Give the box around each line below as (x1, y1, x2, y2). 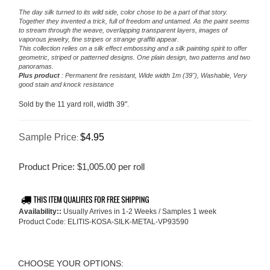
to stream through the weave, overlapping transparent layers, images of (19, 27, 227, 34)
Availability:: (19, 207, 61, 216)
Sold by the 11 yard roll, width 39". (19, 100, 129, 109)
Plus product (19, 72, 60, 80)
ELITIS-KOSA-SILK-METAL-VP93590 (67, 218, 189, 227)
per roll (116, 162, 145, 172)
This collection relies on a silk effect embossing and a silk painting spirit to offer (19, 45, 247, 52)
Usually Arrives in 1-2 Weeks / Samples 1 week (61, 207, 216, 216)
